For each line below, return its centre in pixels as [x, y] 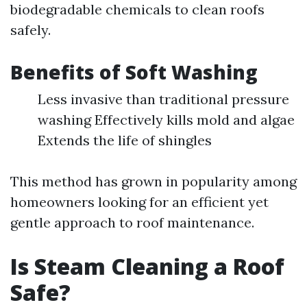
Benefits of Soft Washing [134, 72]
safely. [30, 30]
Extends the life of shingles [125, 140]
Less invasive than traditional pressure [163, 99]
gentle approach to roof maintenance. [132, 222]
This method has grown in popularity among [153, 181]
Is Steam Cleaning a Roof [147, 266]
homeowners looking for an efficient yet [139, 202]
